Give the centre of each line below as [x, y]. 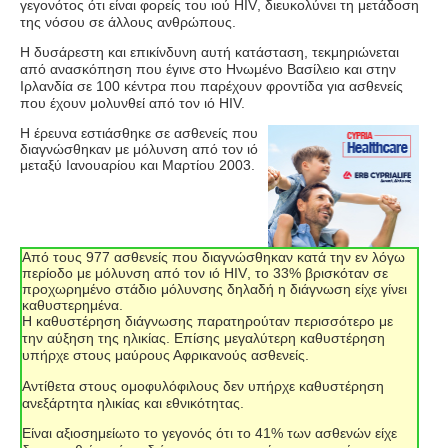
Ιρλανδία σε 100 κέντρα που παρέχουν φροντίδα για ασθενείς [211, 85]
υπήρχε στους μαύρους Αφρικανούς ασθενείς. [165, 355]
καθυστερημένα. [72, 305]
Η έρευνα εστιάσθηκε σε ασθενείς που [139, 133]
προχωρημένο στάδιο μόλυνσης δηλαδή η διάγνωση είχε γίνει [214, 289]
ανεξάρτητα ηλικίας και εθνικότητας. [133, 402]
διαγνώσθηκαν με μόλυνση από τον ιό [139, 149]
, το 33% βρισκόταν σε [317, 273]
